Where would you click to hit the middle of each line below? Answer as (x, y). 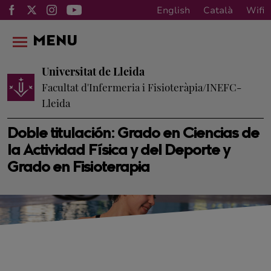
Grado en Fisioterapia (78, 168)
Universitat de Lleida (93, 71)
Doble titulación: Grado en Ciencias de (133, 134)
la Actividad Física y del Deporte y (119, 151)
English (173, 10)
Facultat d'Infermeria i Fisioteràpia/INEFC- (142, 87)
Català (218, 10)
